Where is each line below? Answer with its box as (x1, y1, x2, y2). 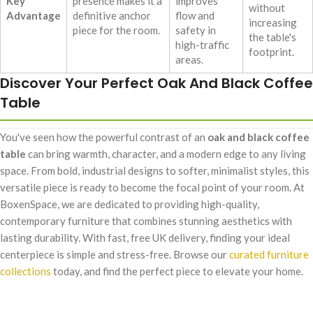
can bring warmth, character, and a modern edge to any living (26, 147, 306, 161)
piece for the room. (73, 24, 160, 37)
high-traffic (175, 38, 229, 52)
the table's (249, 31, 296, 44)
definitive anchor (73, 9, 151, 22)
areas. (175, 53, 203, 66)
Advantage (6, 9, 61, 22)
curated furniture (229, 248, 309, 261)
